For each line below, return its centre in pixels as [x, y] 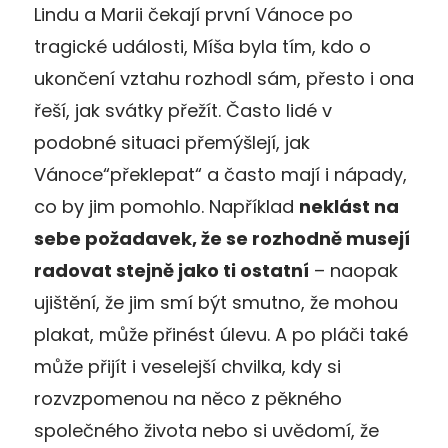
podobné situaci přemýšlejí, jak [172, 142]
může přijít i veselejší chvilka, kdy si [187, 366]
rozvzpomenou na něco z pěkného [188, 398]
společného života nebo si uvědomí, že [206, 430]
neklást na [349, 206]
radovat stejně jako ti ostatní [171, 270]
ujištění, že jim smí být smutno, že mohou [216, 302]
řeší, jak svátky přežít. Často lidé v [183, 110]
